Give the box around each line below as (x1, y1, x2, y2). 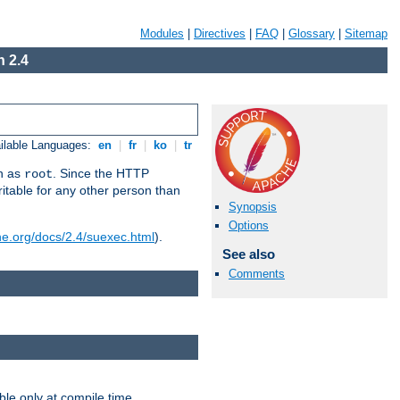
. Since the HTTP (53, 166, 149, 181)
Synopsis (229, 200, 277, 214)
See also (221, 246, 275, 262)
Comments (229, 266, 285, 280)
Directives (194, 27, 246, 40)
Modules (140, 27, 184, 40)
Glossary (288, 27, 335, 40)
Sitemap (345, 27, 387, 40)
